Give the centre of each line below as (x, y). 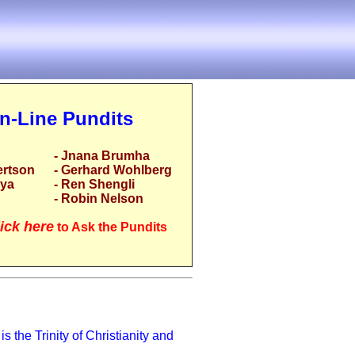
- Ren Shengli (94, 184)
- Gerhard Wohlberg (113, 170)
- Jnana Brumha (102, 156)
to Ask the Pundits (111, 227)
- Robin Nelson (99, 198)
